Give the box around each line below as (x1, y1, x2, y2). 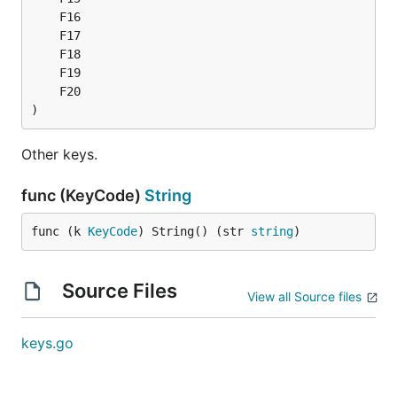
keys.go (21, 334, 74, 352)
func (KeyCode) (21, 186, 144, 205)
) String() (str (137, 224, 251, 238)
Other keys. (21, 145, 97, 163)
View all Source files (247, 289, 362, 304)
